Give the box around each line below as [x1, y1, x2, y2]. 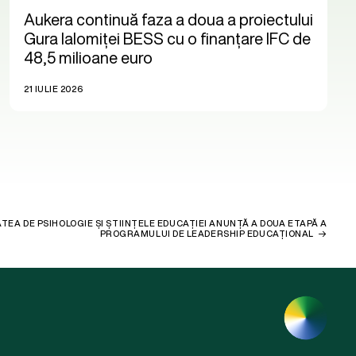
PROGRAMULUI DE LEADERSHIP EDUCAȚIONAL [99, 227, 314, 240]
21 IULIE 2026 [24, 83, 83, 95]
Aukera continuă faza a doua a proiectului [24, 7, 313, 31]
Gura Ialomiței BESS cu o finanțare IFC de [24, 26, 311, 50]
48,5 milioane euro [24, 45, 153, 69]
